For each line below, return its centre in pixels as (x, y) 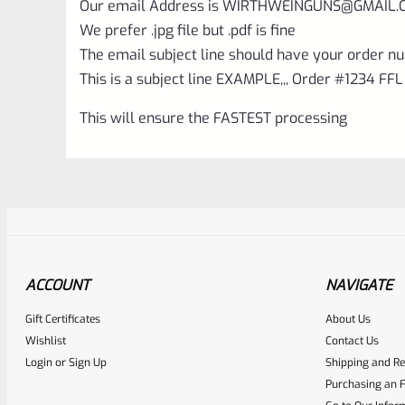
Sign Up (88, 362)
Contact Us (352, 340)
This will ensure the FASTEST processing (213, 118)
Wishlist (46, 340)
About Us (348, 319)
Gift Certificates (63, 319)
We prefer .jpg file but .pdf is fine (188, 30)
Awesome (255, 336)
